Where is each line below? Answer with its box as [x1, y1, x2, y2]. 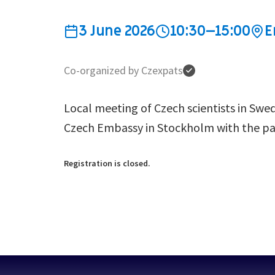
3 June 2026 [79, 21, 155, 41]
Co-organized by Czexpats [64, 63, 183, 77]
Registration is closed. [64, 158, 150, 169]
